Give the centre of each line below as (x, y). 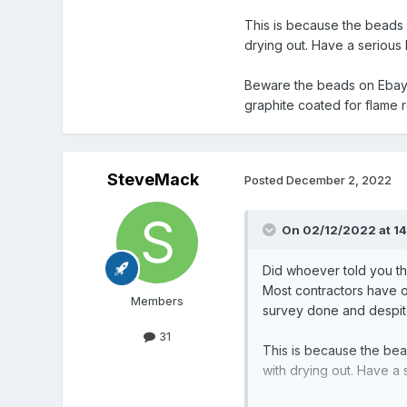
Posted (265, 180)
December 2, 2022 (338, 180)
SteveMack (154, 179)
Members (157, 300)
